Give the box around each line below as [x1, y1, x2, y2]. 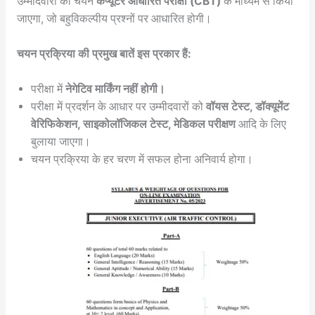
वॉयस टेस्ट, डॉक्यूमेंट [205, 99, 289, 113]
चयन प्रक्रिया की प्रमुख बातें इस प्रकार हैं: [16, 46, 191, 60]
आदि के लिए [235, 117, 286, 131]
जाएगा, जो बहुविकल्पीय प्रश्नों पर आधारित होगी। [16, 12, 212, 26]
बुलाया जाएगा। [30, 134, 91, 148]
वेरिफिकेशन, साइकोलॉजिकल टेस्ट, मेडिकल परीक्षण [30, 117, 236, 131]
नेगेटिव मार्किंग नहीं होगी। [65, 82, 165, 96]
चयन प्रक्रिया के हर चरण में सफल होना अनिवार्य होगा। [30, 152, 253, 166]
